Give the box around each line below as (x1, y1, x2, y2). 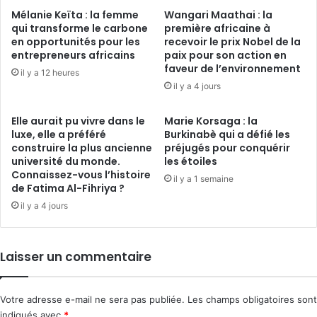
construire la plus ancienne (11, 141, 152, 156)
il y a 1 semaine (173, 173, 234, 185)
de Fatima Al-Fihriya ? (11, 181, 125, 196)
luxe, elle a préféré (11, 127, 106, 142)
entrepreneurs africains (11, 48, 135, 63)
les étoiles (164, 154, 217, 169)
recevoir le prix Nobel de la (164, 35, 301, 50)
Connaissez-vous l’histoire (11, 168, 151, 183)
